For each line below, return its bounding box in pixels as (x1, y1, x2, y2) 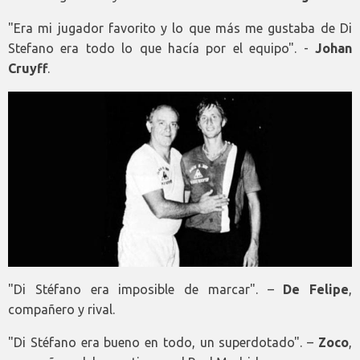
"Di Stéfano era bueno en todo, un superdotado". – (8, 334, 318, 350)
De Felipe (283, 281, 349, 297)
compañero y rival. (8, 301, 115, 317)
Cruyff (8, 61, 47, 76)
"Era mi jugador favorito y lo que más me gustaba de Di (8, 21, 352, 36)
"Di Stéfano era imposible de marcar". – (8, 281, 284, 297)
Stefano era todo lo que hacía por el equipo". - (8, 41, 315, 56)
